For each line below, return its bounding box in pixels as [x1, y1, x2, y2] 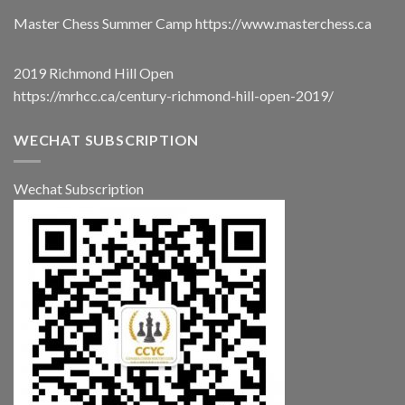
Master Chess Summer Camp [14, 14, 195, 32]
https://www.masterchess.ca [195, 14, 372, 32]
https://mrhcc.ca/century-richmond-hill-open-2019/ [14, 86, 334, 104]
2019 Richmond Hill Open [14, 63, 174, 81]
